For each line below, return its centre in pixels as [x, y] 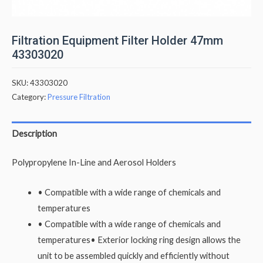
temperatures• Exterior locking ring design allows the [139, 240]
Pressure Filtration [79, 97]
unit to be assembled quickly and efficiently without [133, 255]
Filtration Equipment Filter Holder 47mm [117, 40]
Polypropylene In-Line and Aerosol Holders [94, 163]
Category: [30, 97]
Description [34, 134]
